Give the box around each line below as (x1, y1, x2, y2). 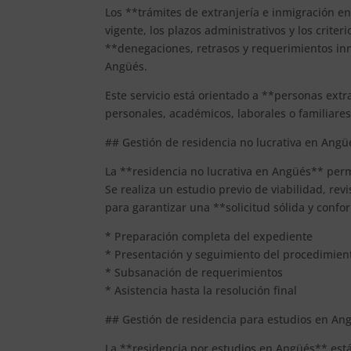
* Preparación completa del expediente (105, 228, 313, 244)
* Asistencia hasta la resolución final (105, 282, 298, 298)
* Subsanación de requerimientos (105, 264, 284, 280)
